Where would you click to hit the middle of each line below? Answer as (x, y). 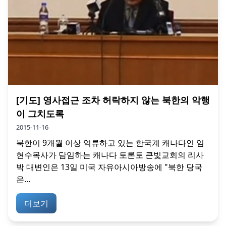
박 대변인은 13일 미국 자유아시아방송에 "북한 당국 (109, 167)
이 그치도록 (40, 113)
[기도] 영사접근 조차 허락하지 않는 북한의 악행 (113, 100)
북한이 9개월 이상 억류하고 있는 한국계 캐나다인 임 (110, 143)
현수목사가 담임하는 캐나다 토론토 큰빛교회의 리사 (110, 155)
